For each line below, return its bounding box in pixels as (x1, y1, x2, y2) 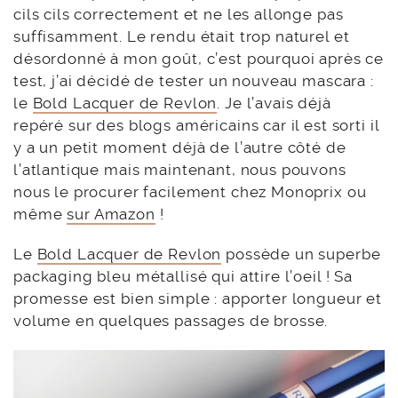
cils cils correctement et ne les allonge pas (13, 4, 344, 23)
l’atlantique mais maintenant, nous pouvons (13, 160, 346, 179)
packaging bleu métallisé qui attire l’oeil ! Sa (13, 267, 353, 285)
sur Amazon (67, 204, 155, 223)
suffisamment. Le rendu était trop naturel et (13, 27, 350, 45)
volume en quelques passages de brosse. (13, 311, 329, 330)
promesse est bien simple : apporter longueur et (13, 289, 382, 307)
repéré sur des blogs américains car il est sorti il (13, 115, 379, 134)
